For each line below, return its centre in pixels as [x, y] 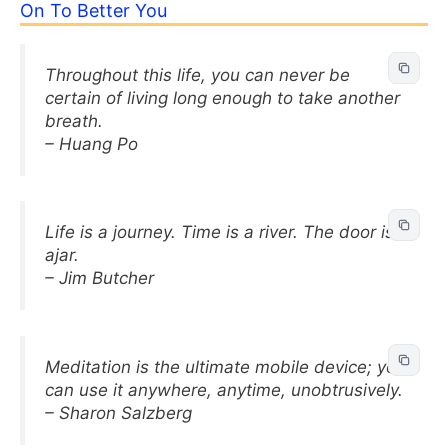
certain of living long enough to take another [222, 97]
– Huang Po [91, 143]
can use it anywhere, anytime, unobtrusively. [224, 389]
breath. [74, 120]
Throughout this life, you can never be [197, 74]
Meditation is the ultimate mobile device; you [225, 366]
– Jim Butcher [99, 278]
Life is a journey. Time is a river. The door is [219, 232]
